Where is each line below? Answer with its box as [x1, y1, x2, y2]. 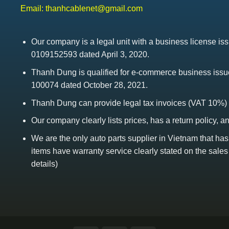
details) [31, 159, 58, 168]
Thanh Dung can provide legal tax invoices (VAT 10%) [31, 98, 227, 107]
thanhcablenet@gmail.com [45, 4, 143, 13]
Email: [20, 4, 45, 13]
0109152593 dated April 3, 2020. [31, 50, 149, 59]
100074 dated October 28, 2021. [31, 81, 148, 90]
